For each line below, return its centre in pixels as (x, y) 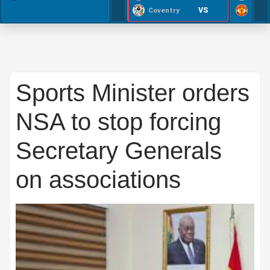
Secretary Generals (119, 151)
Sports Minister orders (133, 93)
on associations (98, 180)
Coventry (164, 10)
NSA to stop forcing (118, 122)
